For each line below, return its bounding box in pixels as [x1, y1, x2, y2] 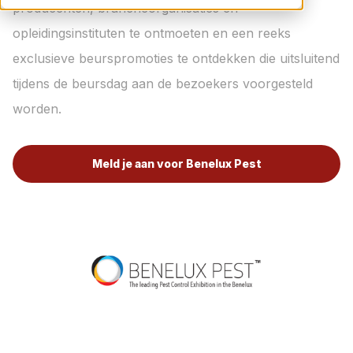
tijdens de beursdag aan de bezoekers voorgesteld [13, 76, 313, 91]
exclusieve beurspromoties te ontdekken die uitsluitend [13, 50, 340, 66]
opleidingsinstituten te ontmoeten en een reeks [13, 25, 291, 41]
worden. [13, 101, 61, 117]
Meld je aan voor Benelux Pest [91, 157, 262, 170]
